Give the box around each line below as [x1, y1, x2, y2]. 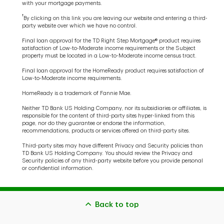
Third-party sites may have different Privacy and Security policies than [22, 143, 203, 149]
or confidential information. [22, 165, 93, 171]
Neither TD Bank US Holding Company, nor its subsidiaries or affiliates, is [22, 105, 206, 111]
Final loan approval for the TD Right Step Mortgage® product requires [22, 38, 200, 44]
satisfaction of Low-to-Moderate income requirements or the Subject [22, 45, 195, 51]
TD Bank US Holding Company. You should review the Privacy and [22, 150, 192, 156]
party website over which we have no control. [22, 23, 137, 29]
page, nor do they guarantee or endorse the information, [22, 120, 165, 126]
